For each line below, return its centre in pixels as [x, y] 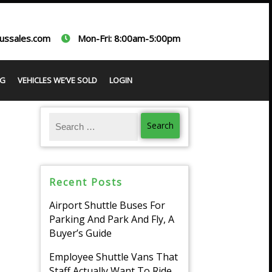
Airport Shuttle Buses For [107, 205]
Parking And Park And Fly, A [112, 219]
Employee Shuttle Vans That [114, 257]
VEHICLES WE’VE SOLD [57, 80]
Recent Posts [86, 182]
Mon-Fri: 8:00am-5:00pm [128, 38]
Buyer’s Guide [80, 233]
